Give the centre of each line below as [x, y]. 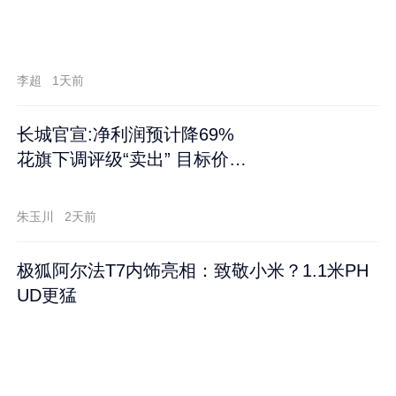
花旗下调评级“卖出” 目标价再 [132, 159]
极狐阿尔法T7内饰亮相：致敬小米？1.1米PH [193, 270]
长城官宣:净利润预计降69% [126, 134]
